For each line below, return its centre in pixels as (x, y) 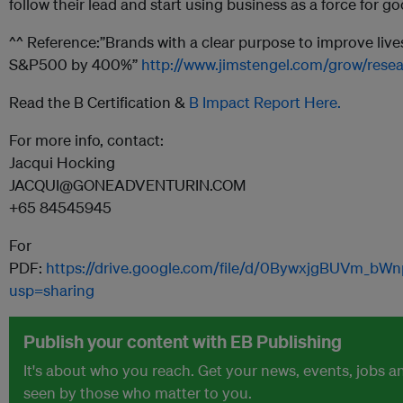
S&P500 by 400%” (75, 64)
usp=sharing (52, 290)
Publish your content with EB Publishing (183, 341)
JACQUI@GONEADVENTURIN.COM (128, 185)
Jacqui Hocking (62, 162)
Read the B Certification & (99, 102)
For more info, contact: (86, 140)
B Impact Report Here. (265, 102)
